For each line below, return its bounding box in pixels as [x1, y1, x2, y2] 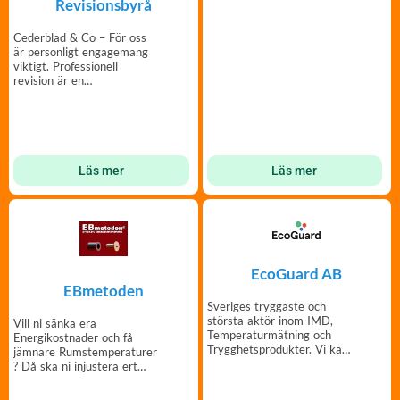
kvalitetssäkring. [13, 87, 98, 103]
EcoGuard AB [251, 264, 343, 284]
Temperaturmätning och [206, 328, 331, 343]
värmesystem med [13, 373, 110, 388]
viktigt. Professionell [13, 59, 118, 74]
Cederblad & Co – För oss [13, 30, 146, 46]
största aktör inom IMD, [206, 313, 333, 329]
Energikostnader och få [13, 330, 133, 346]
